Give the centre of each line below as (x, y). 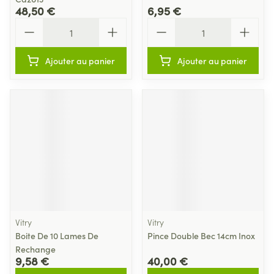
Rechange (35, 249)
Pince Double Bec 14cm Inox (201, 235)
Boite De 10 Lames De (57, 235)
